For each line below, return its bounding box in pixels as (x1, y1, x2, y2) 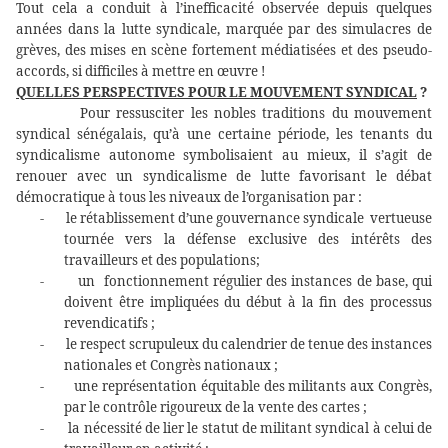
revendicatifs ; (64, 314, 155, 333)
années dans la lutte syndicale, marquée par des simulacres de (16, 20, 432, 39)
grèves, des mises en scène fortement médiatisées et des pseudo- (16, 41, 432, 60)
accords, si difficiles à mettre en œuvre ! (16, 62, 265, 81)
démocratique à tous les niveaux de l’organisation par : (16, 188, 362, 207)
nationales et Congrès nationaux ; (64, 356, 278, 375)
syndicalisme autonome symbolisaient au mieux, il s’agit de (16, 146, 432, 165)
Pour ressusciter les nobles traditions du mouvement (73, 104, 432, 123)
